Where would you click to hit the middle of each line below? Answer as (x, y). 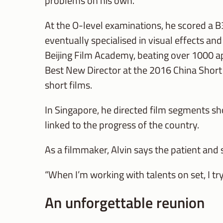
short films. (68, 85)
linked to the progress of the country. (122, 125)
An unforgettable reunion (125, 203)
